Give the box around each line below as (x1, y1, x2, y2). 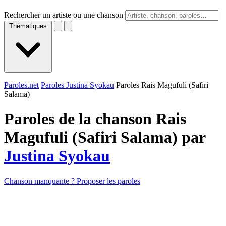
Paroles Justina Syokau (41, 81, 114, 89)
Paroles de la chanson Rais (4, 109, 186, 128)
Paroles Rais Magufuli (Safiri (116, 81, 208, 89)
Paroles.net (4, 81, 39, 89)
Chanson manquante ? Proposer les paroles (4, 176, 140, 185)
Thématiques (9, 22, 47, 30)
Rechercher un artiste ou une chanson (4, 11, 123, 19)
